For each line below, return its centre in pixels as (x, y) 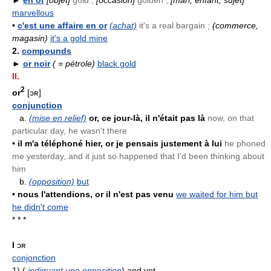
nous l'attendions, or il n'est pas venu (96, 194)
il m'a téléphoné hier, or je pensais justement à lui (120, 143)
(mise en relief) (58, 118)
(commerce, (235, 26)
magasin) (30, 38)
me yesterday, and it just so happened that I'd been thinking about (138, 156)
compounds (47, 51)
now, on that (230, 118)
